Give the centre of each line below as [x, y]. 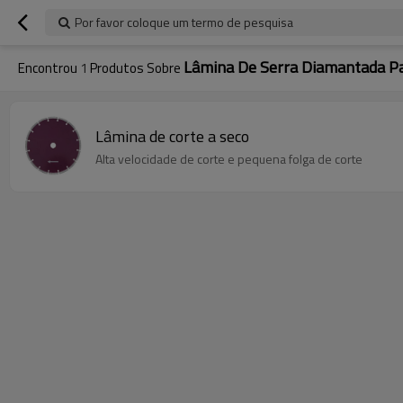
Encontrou [49, 68]
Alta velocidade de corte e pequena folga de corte [229, 158]
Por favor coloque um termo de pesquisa [184, 22]
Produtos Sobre [135, 68]
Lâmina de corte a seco [172, 136]
